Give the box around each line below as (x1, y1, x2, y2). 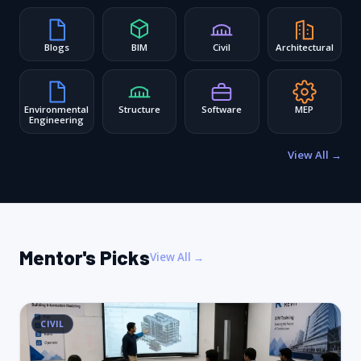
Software (201, 102, 243, 115)
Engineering (29, 113, 85, 126)
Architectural (275, 40, 334, 53)
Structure (118, 102, 160, 115)
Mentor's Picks (19, 244, 150, 269)
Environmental (24, 102, 89, 115)
